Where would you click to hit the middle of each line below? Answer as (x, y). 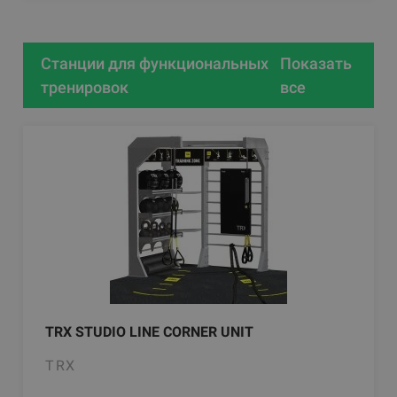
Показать (316, 63)
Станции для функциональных (155, 63)
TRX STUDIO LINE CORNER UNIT (150, 331)
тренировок (85, 87)
